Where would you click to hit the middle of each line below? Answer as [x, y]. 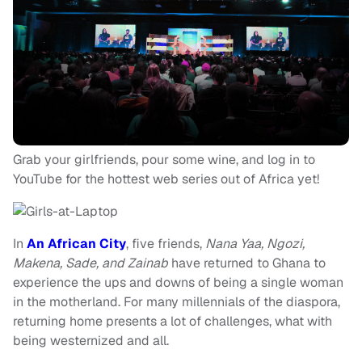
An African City [76, 244]
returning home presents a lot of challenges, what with [173, 322]
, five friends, [166, 244]
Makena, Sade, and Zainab [90, 263]
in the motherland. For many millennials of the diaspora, [177, 302]
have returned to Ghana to [247, 263]
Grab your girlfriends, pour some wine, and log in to [164, 160]
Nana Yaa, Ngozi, [255, 244]
